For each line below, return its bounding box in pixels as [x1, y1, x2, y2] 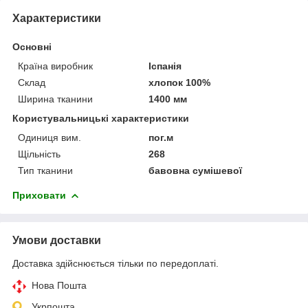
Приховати [12, 189, 66, 201]
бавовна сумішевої [148, 164, 243, 176]
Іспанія [148, 60, 182, 71]
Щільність [18, 148, 60, 159]
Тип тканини [18, 164, 73, 176]
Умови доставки [12, 234, 101, 246]
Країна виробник [18, 60, 93, 71]
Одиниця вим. [18, 131, 81, 143]
